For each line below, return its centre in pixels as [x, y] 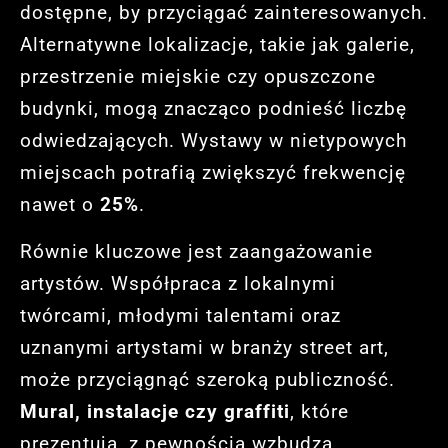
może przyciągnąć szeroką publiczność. [207, 379]
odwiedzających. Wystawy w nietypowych [213, 141]
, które [319, 411]
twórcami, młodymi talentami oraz [180, 315]
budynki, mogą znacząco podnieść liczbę [213, 109]
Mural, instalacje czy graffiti [155, 411]
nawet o [60, 205]
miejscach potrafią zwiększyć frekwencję [213, 173]
